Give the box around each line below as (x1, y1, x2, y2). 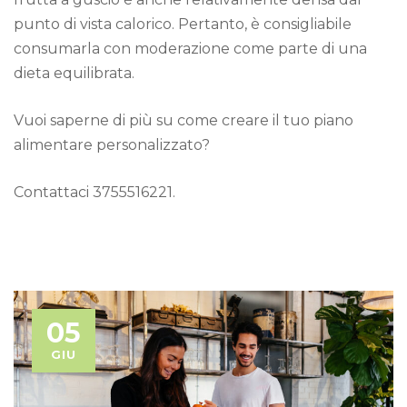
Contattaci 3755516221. (14, 184, 175, 202)
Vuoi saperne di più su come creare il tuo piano (14, 112, 353, 130)
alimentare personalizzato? (14, 136, 210, 154)
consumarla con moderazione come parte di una (14, 40, 367, 58)
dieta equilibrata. (14, 65, 134, 83)
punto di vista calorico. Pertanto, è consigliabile (14, 15, 352, 34)
